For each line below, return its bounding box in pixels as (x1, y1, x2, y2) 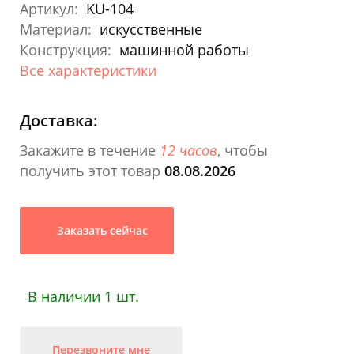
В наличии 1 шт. (28, 286, 139, 306)
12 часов (160, 140, 217, 160)
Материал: (20, 19, 92, 39)
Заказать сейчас (54, 222, 148, 238)
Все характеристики (20, 60, 156, 80)
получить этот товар (20, 160, 164, 180)
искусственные (100, 19, 202, 39)
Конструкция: (20, 40, 111, 59)
